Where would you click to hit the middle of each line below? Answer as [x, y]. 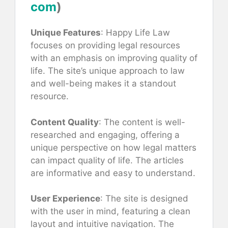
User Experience [65, 199]
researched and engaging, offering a [105, 135]
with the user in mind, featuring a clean [110, 211]
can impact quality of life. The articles [107, 160]
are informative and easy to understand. [113, 173]
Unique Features [66, 33]
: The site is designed [144, 199]
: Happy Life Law [135, 33]
